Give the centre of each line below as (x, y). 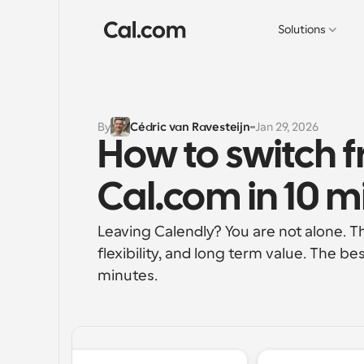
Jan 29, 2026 (286, 126)
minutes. (128, 275)
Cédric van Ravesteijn (190, 126)
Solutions (301, 29)
